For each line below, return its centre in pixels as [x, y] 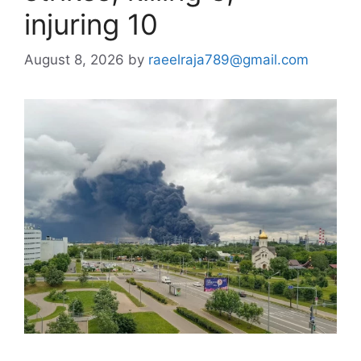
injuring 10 [91, 24]
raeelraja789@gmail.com [228, 60]
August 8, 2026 [74, 60]
